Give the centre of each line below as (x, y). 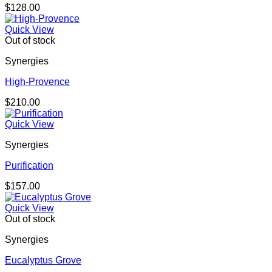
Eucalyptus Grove (43, 260)
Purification (29, 166)
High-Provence (37, 82)
